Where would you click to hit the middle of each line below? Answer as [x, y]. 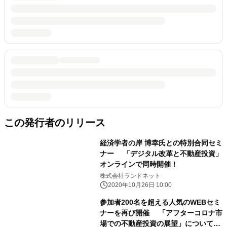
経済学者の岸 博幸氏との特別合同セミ [161, 143]
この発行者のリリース [55, 122]
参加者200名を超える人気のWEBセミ [160, 202]
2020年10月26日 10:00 [140, 185]
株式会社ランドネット [130, 176]
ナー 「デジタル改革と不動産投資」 [161, 153]
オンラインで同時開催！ [139, 164]
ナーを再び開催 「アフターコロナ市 [161, 213]
